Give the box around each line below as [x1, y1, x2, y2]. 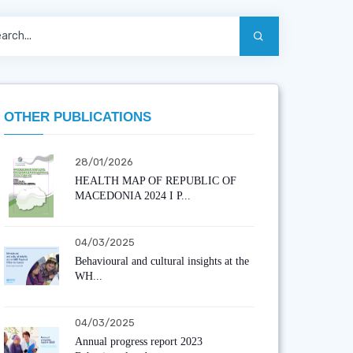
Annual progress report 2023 [74, 335, 203, 347]
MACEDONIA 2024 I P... [74, 189, 191, 202]
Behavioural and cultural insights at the [74, 255, 249, 267]
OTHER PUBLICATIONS [3, 109, 151, 124]
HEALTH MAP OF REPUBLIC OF [74, 174, 236, 187]
